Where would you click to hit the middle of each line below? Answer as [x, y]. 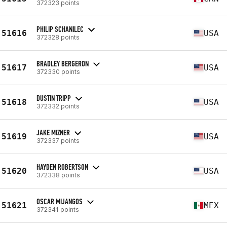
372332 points [58, 106]
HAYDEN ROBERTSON [62, 167]
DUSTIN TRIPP [54, 98]
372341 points [58, 209]
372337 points [58, 140]
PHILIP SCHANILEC [60, 29]
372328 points [58, 37]
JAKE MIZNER [53, 132]
